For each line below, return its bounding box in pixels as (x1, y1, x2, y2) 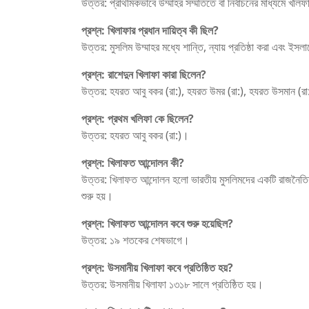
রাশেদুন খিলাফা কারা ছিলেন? (108, 67, 206, 83)
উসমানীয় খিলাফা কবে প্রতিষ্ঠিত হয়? (108, 260, 233, 276)
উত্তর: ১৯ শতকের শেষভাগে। (81, 232, 190, 248)
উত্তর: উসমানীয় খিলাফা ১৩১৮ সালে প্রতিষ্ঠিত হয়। (81, 277, 263, 292)
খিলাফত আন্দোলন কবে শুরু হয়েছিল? (108, 216, 233, 232)
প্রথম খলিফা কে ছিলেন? (108, 111, 194, 127)
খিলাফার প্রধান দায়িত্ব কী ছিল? (108, 23, 219, 39)
